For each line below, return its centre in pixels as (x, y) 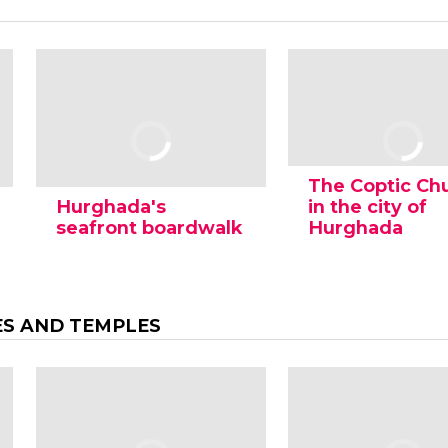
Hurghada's (110, 207)
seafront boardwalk (148, 228)
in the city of (367, 207)
